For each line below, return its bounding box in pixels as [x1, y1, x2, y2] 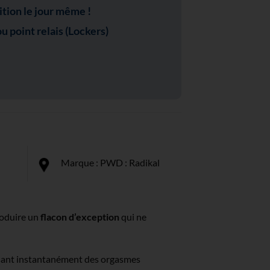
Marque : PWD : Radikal [61, 157, 160, 169]
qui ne [119, 210, 146, 222]
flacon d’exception [40, 210, 119, 222]
